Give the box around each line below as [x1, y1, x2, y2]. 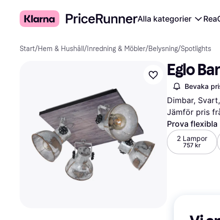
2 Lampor [177, 134, 207, 142]
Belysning [148, 45, 178, 53]
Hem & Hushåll [38, 45, 84, 53]
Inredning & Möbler [87, 45, 145, 53]
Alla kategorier [137, 14, 192, 24]
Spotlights [181, 45, 211, 53]
